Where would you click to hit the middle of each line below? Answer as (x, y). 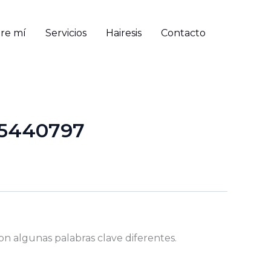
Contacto (183, 33)
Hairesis (124, 33)
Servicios (66, 33)
